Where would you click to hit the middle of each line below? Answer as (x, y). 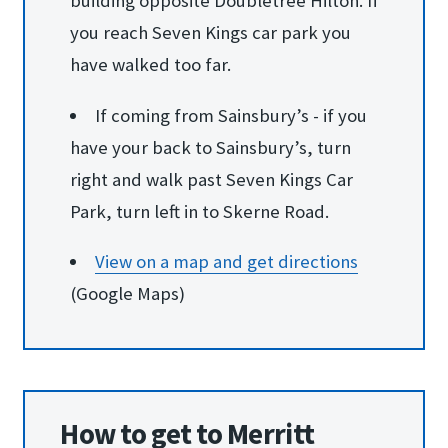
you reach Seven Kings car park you (210, 33)
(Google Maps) (127, 294)
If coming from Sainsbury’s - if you (231, 115)
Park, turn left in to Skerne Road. (199, 211)
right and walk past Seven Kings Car (211, 179)
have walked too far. (150, 65)
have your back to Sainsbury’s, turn (210, 147)
